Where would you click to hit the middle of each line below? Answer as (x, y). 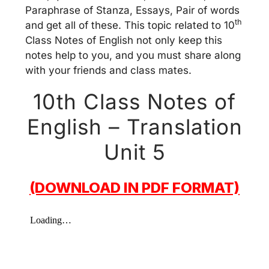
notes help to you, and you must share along (133, 55)
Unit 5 (134, 152)
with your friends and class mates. (108, 70)
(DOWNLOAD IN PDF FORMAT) (134, 187)
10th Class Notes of (134, 101)
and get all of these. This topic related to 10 (130, 25)
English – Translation (134, 126)
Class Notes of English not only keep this (124, 40)
